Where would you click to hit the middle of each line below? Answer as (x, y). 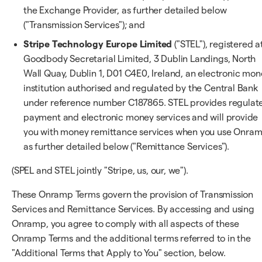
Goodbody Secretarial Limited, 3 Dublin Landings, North (140, 59)
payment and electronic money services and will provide (141, 117)
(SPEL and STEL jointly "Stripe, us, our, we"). (100, 170)
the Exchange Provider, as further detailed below (125, 10)
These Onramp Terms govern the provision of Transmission (133, 194)
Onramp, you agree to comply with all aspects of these (125, 224)
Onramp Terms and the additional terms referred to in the (131, 238)
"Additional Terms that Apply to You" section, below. (119, 253)
